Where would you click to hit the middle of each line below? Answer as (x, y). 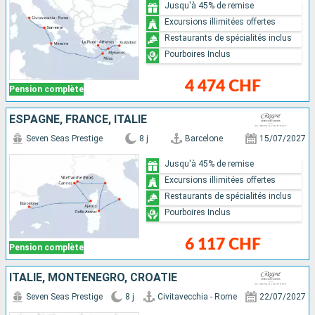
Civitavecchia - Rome (197, 297)
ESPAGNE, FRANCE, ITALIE (78, 120)
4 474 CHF (223, 86)
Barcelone (204, 139)
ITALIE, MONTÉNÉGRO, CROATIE (93, 278)
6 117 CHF (223, 245)
